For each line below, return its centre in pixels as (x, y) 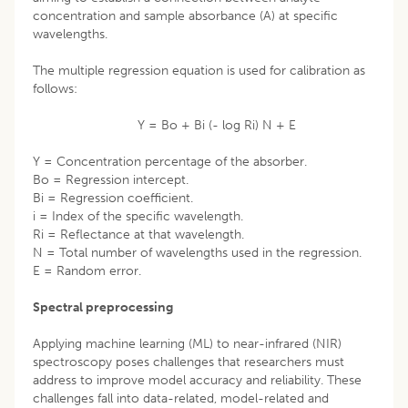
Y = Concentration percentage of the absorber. (170, 161)
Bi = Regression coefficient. (113, 198)
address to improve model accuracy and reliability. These (197, 380)
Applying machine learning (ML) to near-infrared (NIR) (187, 343)
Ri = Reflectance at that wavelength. (138, 234)
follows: (55, 88)
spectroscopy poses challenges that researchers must (189, 362)
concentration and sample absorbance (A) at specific (185, 15)
